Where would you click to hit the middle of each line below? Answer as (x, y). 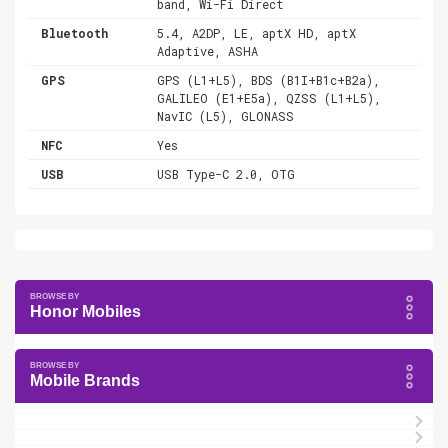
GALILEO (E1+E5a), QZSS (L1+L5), (269, 97)
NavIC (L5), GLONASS (226, 115)
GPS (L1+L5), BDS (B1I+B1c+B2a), (269, 79)
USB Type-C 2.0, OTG (226, 173)
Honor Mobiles (85, 311)
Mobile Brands (85, 380)
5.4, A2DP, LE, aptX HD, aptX (257, 32)
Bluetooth (74, 32)
